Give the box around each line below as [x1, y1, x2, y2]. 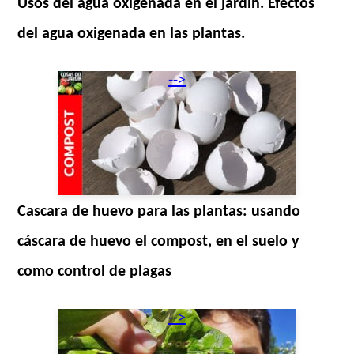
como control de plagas [17, 263, 172, 280]
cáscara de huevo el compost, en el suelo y [17, 233, 299, 250]
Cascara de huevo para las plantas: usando [17, 203, 301, 220]
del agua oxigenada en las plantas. [17, 25, 246, 42]
